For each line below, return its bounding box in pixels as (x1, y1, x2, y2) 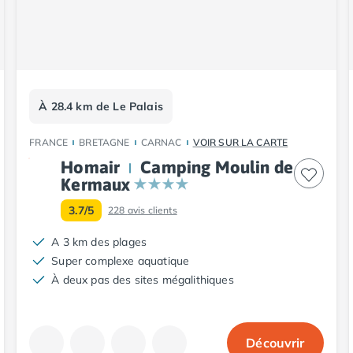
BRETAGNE (79, 136, 130, 148)
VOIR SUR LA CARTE (192, 136, 288, 148)
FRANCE (29, 136, 69, 148)
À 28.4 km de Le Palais (39, 98, 163, 113)
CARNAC (140, 136, 182, 148)
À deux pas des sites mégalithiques (51, 272, 234, 287)
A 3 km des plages (51, 234, 147, 249)
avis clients (127, 203, 177, 216)
